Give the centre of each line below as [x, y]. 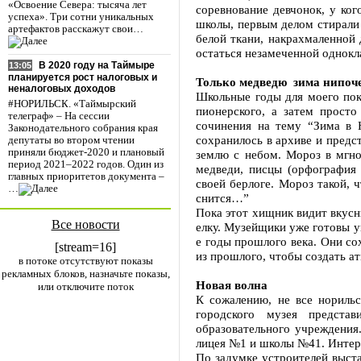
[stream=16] [85, 247]
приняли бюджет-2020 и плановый [86, 153]
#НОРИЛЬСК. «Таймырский [72, 104]
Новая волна [232, 285]
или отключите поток [85, 286]
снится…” [222, 198]
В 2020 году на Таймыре [97, 66]
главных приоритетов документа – [86, 177]
